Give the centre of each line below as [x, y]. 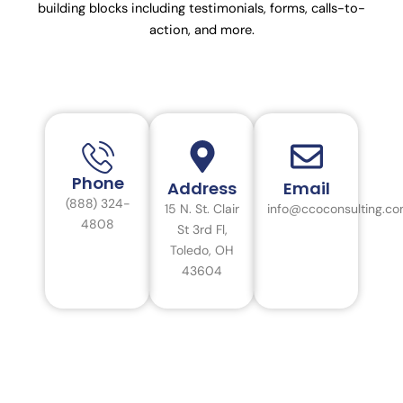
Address [202, 189]
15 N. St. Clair [202, 209]
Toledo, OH [202, 251]
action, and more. [201, 31]
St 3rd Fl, [202, 230]
